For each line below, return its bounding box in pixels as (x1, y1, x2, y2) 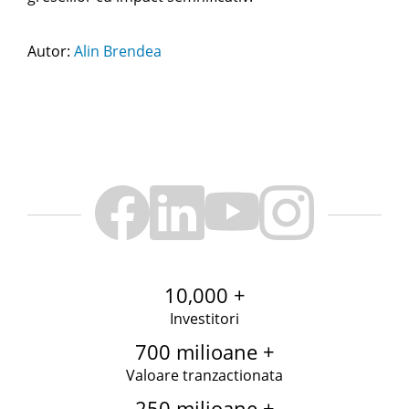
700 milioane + (134, 338, 275, 365)
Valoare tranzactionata (126, 365, 283, 385)
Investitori (170, 309, 239, 329)
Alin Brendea (74, 41, 162, 61)
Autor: (27, 41, 74, 61)
